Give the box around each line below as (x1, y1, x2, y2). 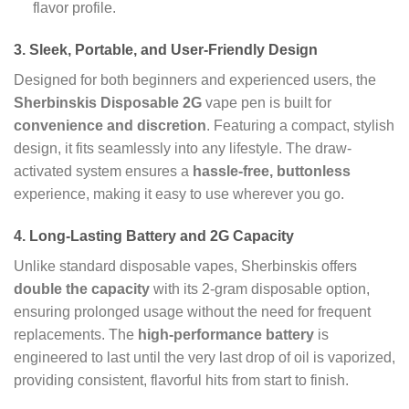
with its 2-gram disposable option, (150, 280, 370, 297)
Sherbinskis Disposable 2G (14, 95, 202, 111)
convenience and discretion (14, 118, 206, 134)
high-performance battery (138, 326, 314, 342)
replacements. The (14, 326, 138, 342)
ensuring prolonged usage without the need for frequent (14, 303, 371, 320)
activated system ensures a (14, 163, 193, 180)
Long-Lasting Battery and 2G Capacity (29, 227, 294, 244)
